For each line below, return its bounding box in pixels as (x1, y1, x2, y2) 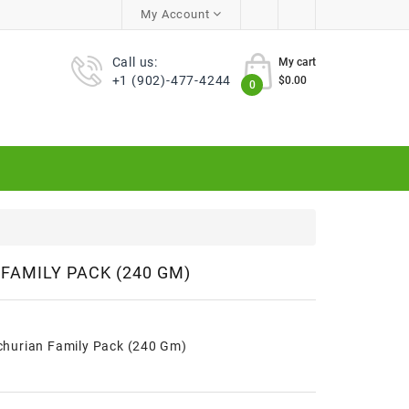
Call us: (111, 55, 158, 69)
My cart (278, 56, 316, 68)
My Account (141, 7, 210, 21)
